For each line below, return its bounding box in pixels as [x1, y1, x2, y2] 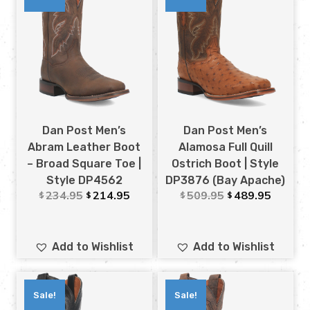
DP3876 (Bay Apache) [165, 173, 286, 187]
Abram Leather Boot [28, 140, 141, 154]
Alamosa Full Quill [178, 140, 273, 154]
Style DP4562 [46, 173, 122, 187]
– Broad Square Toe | [27, 156, 142, 170]
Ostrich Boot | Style [172, 156, 280, 170]
